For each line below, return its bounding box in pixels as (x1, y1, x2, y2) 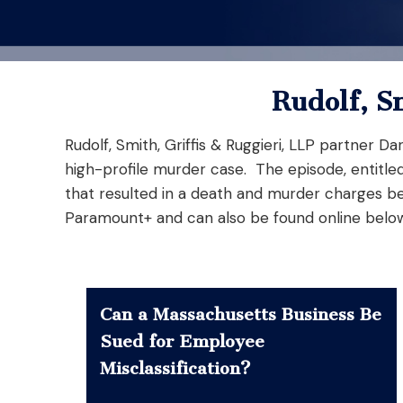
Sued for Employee (100, 330, 264, 352)
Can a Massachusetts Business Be (100, 303, 381, 325)
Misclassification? (100, 357, 251, 379)
